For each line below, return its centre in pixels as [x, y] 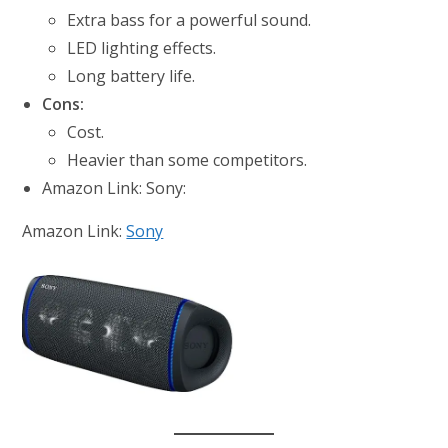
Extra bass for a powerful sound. [189, 20]
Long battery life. [131, 76]
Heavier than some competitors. [187, 160]
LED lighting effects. [142, 48]
